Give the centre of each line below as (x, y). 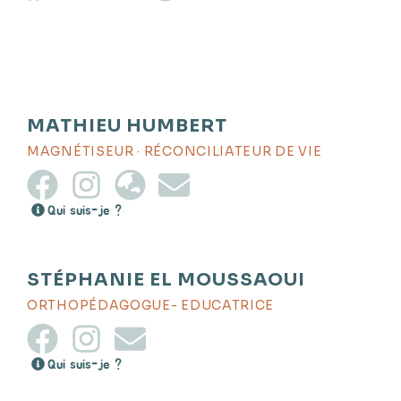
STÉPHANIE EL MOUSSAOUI (166, 280)
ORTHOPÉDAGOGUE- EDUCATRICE (151, 305)
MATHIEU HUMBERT (127, 126)
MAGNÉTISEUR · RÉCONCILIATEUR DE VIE (175, 151)
